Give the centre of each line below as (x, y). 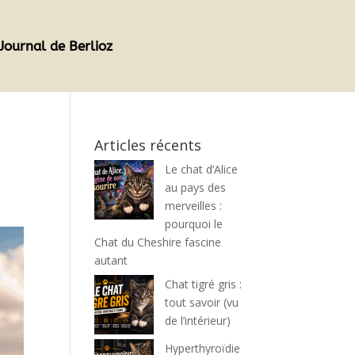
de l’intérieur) (198, 321)
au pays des (196, 187)
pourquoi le (194, 224)
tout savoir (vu (202, 302)
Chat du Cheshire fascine (158, 242)
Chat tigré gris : (204, 284)
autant (111, 260)
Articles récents (148, 145)
